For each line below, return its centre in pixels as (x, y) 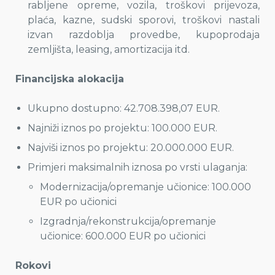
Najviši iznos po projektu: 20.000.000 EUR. (131, 148)
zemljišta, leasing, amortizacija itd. (109, 49)
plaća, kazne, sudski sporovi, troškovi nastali (144, 20)
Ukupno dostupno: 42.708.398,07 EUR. (124, 108)
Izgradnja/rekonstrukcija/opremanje (128, 221)
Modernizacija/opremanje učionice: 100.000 (145, 187)
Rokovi (33, 265)
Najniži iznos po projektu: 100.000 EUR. (122, 128)
